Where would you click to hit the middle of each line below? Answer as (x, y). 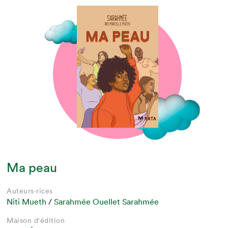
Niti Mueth (27, 202)
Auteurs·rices (30, 191)
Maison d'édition (36, 221)
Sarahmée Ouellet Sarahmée (107, 202)
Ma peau (32, 168)
